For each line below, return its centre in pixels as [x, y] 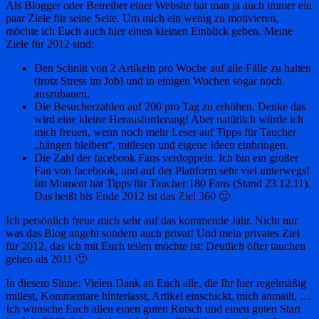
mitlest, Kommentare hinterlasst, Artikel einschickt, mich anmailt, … [158, 296]
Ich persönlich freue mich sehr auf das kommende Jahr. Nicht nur [152, 220]
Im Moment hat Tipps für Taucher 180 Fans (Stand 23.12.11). [172, 183]
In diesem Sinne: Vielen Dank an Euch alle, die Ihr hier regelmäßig [156, 283]
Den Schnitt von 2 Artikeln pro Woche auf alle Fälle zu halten [173, 68]
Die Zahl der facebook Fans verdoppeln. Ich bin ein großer [166, 157]
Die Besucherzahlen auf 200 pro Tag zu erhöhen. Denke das [170, 106]
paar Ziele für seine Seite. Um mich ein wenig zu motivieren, [142, 18]
